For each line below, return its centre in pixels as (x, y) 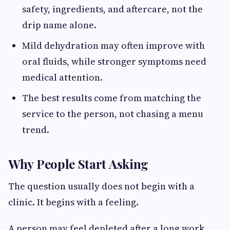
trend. (36, 129)
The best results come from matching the (112, 98)
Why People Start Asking (79, 164)
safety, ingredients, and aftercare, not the (112, 9)
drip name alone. (59, 25)
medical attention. (62, 77)
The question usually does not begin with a (101, 186)
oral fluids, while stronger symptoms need (114, 61)
